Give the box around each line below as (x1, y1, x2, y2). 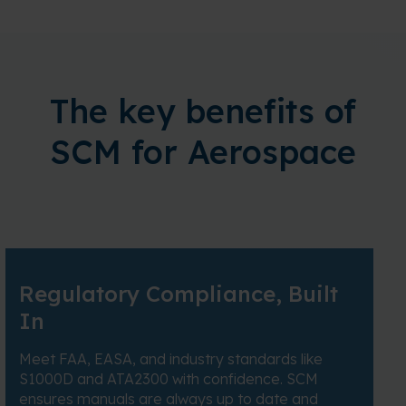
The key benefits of (50, 91, 356, 132)
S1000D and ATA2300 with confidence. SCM (19, 370, 318, 389)
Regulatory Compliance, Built (19, 280, 338, 308)
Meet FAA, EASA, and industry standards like (19, 350, 323, 369)
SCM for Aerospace (50, 131, 356, 173)
